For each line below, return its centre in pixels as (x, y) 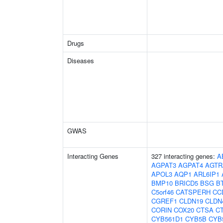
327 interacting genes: (184, 156)
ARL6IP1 (207, 174)
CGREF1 (164, 201)
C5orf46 (163, 192)
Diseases (81, 60)
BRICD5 (186, 183)
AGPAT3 (164, 165)
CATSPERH (193, 192)
